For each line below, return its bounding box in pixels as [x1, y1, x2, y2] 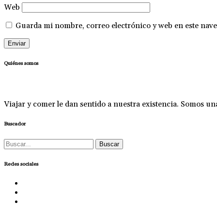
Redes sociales [4, 160, 38, 168]
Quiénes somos [4, 60, 38, 67]
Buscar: [3, 138, 30, 148]
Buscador [4, 120, 26, 127]
